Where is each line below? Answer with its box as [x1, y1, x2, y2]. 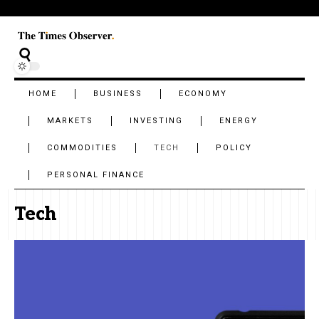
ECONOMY [179, 88, 228, 98]
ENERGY [219, 115, 258, 125]
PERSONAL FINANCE [47, 169, 145, 179]
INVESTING [130, 115, 184, 125]
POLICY [216, 142, 253, 152]
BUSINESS [93, 88, 143, 98]
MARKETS [47, 115, 94, 125]
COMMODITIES [47, 142, 118, 152]
